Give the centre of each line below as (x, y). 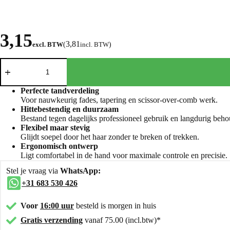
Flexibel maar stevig (55, 127)
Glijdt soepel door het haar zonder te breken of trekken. (110, 137)
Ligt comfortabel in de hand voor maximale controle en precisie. (124, 155)
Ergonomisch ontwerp (59, 146)
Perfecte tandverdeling (60, 90)
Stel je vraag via (33, 170)
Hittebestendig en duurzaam (70, 109)
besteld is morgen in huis (116, 205)
